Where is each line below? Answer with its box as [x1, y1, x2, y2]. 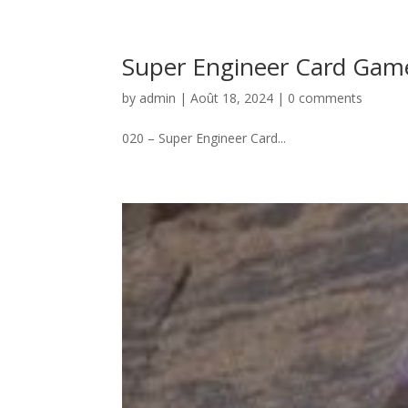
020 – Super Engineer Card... [122, 129, 287, 148]
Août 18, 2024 [190, 89, 274, 107]
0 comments [288, 89, 363, 107]
